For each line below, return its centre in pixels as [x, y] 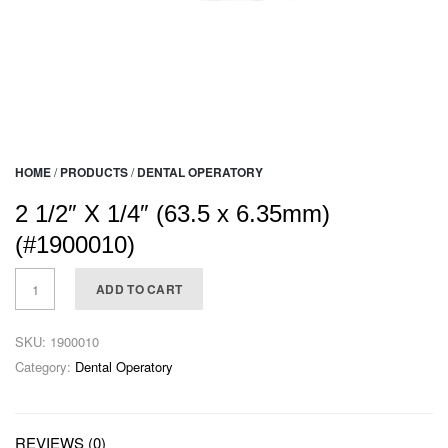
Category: [45, 367]
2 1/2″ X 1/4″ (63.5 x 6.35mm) [172, 214]
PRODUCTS [94, 172]
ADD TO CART [139, 289]
